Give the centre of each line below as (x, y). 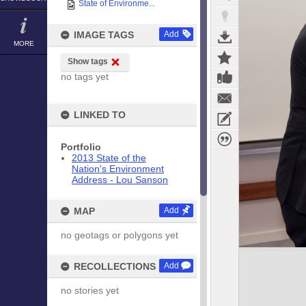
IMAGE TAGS (104, 35)
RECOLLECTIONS (115, 266)
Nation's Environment (118, 169)
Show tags (88, 61)
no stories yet (90, 290)
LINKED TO (100, 115)
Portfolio (81, 147)
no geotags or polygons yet (120, 235)
